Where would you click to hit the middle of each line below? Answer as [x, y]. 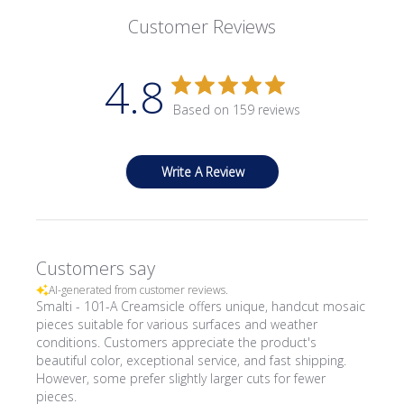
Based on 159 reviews [236, 110]
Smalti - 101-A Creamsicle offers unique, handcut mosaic [201, 306]
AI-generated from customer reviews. [139, 290]
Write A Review [202, 172]
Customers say [96, 268]
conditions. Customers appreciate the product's [177, 342]
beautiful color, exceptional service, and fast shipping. [192, 360]
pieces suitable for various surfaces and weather [177, 324]
